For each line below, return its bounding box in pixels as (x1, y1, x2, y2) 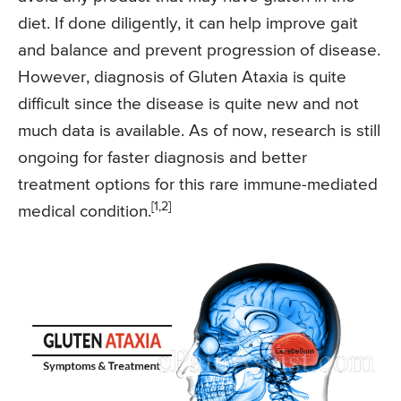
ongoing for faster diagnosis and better (18, 149, 307, 166)
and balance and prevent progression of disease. (18, 41, 380, 59)
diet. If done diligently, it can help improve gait (18, 14, 358, 32)
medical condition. (18, 202, 151, 220)
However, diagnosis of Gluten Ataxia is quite (18, 68, 346, 86)
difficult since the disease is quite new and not (18, 95, 359, 113)
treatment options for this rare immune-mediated (18, 175, 378, 193)
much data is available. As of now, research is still (18, 122, 380, 140)
